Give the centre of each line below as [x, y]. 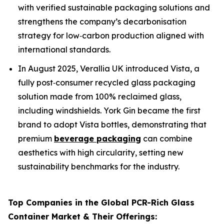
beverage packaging [97, 139]
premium [36, 139]
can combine [167, 139]
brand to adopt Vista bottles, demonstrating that [112, 125]
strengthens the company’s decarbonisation [102, 21]
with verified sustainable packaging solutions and [114, 7]
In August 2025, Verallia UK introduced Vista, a [109, 69]
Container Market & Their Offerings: [82, 217]
